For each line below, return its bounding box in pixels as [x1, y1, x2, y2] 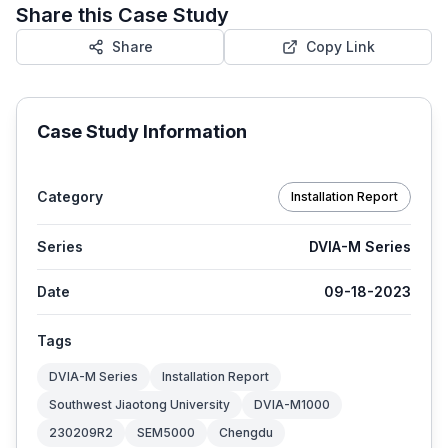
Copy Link [305, 37, 375, 55]
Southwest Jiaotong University [49, 396, 230, 412]
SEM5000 [137, 424, 195, 440]
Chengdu [219, 424, 273, 440]
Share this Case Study [16, 2, 229, 27]
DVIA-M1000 [254, 396, 330, 412]
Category [37, 187, 103, 205]
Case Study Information [37, 120, 247, 142]
